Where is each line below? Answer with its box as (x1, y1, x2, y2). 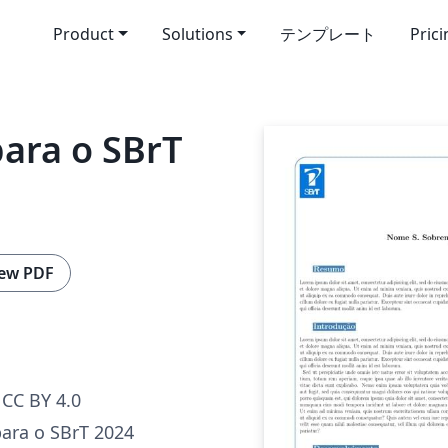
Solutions (161, 23, 233, 45)
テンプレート (280, 23, 377, 45)
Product (52, 23, 114, 45)
